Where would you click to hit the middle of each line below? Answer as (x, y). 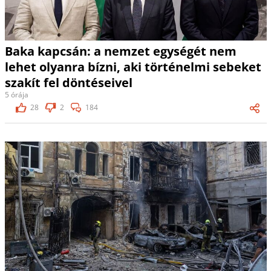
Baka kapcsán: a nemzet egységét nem (120, 51)
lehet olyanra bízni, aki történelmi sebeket (133, 67)
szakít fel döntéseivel (68, 82)
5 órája (16, 94)
